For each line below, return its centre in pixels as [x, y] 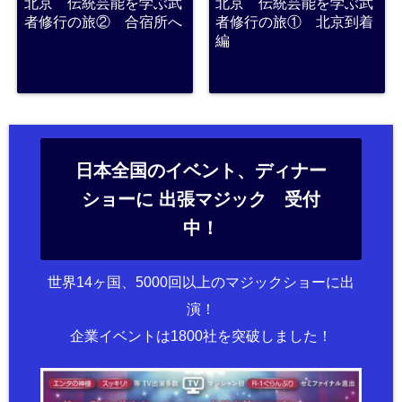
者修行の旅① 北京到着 [295, 22]
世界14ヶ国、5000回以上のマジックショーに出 [201, 283]
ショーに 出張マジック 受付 [201, 200]
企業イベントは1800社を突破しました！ [201, 336]
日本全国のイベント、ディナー [201, 171]
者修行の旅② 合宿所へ [103, 22]
